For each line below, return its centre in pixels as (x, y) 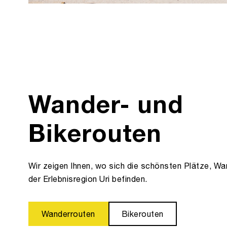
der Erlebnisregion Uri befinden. (88, 179)
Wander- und (106, 103)
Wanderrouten (68, 214)
